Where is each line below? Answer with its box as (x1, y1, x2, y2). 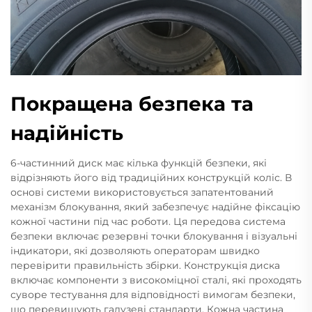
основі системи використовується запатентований (10, 186, 274, 198)
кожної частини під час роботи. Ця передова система (10, 215, 286, 228)
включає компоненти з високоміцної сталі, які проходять (10, 274, 302, 286)
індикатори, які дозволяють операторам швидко (10, 244, 260, 257)
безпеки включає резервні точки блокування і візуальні (10, 230, 297, 242)
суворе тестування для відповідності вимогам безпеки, (10, 288, 295, 301)
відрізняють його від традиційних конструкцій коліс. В (10, 171, 292, 184)
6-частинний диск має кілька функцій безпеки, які (10, 157, 267, 169)
